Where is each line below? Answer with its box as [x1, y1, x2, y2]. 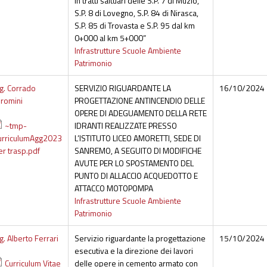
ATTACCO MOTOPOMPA [74, 182, 153, 195]
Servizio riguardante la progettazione [74, 232, 206, 245]
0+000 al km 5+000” [74, 32, 146, 45]
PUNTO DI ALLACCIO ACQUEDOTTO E [74, 169, 198, 182]
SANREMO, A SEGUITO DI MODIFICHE [74, 144, 201, 157]
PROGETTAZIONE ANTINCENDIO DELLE [74, 94, 205, 107]
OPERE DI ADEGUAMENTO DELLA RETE [74, 107, 207, 120]
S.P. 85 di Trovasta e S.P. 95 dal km [74, 19, 195, 32]
